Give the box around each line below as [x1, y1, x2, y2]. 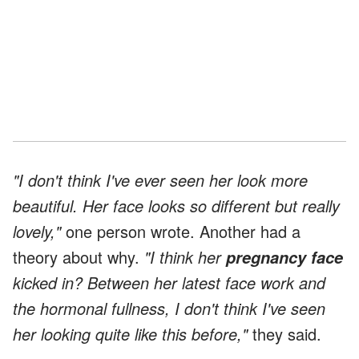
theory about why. [13, 245, 144, 269]
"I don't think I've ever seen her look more [13, 168, 308, 192]
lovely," [13, 220, 61, 244]
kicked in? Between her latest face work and [13, 271, 325, 295]
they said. [248, 322, 321, 346]
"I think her [144, 245, 221, 269]
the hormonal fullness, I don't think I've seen [13, 296, 325, 321]
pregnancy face [221, 246, 343, 269]
